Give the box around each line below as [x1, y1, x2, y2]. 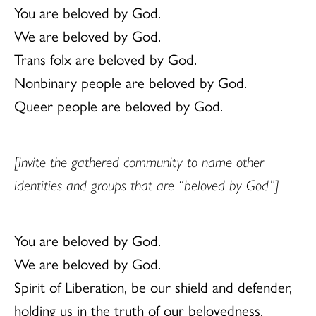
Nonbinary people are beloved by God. [14, 71, 247, 93]
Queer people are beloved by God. [14, 95, 223, 116]
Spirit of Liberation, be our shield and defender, [14, 276, 292, 298]
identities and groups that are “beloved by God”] [14, 174, 279, 195]
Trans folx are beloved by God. [14, 48, 197, 70]
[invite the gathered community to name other [14, 150, 264, 172]
